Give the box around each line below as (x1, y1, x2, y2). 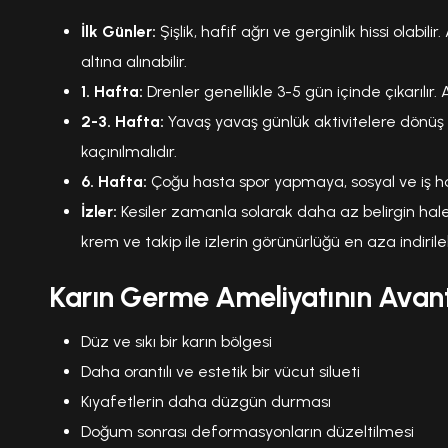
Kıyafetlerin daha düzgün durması (81, 391, 331, 411)
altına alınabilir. (81, 51, 187, 71)
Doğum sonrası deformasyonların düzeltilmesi (81, 421, 414, 441)
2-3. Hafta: (81, 111, 164, 131)
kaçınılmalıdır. (81, 141, 177, 161)
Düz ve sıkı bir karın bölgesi (81, 331, 272, 351)
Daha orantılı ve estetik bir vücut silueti (81, 361, 360, 381)
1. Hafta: (81, 81, 143, 101)
